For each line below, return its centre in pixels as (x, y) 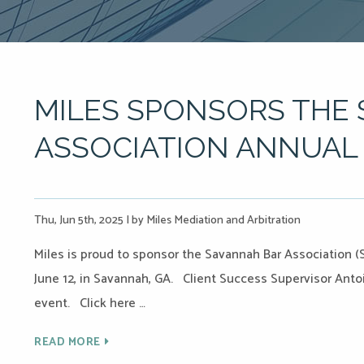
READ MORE (67, 342)
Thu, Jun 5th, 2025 (80, 221)
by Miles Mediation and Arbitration (215, 221)
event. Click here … (90, 303)
